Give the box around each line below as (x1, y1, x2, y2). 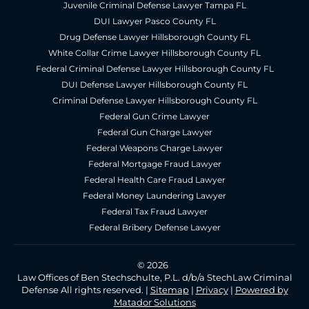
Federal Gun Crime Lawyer (99, 111, 210, 122)
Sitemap (150, 284, 189, 296)
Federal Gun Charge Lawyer (97, 127, 212, 138)
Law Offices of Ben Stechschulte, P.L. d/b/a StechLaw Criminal (17, 272, 292, 283)
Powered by (235, 284, 288, 296)
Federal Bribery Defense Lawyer (88, 222, 221, 233)
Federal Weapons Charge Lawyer (86, 143, 223, 154)
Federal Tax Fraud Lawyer (101, 206, 208, 217)
